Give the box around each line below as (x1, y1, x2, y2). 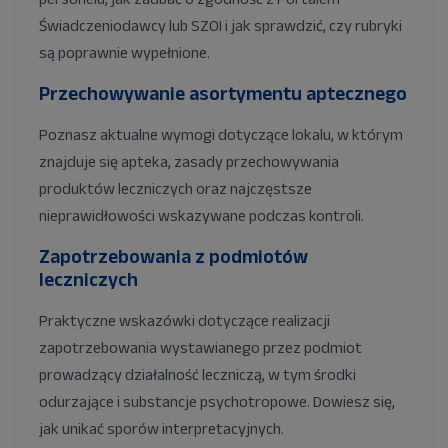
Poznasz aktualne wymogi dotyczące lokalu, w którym (39, 126, 403, 144)
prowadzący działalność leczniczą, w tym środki (39, 366, 356, 384)
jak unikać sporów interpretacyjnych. (39, 420, 284, 438)
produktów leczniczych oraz (39, 180, 230, 198)
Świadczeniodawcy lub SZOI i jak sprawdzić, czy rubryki (39, 17, 402, 35)
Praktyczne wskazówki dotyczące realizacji (39, 312, 330, 330)
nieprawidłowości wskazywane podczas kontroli (39, 207, 361, 225)
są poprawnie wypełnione (39, 44, 207, 62)
